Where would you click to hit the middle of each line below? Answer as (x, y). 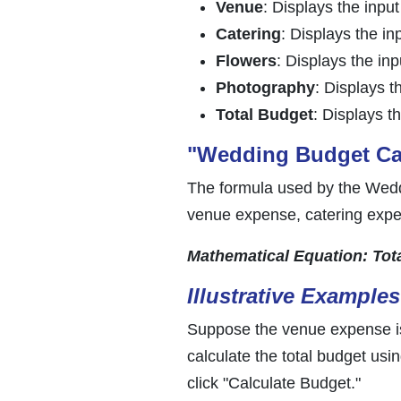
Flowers (246, 60)
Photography (265, 87)
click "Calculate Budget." (274, 383)
